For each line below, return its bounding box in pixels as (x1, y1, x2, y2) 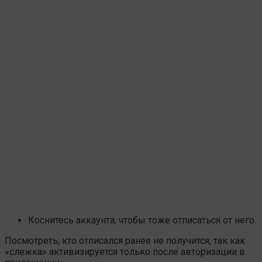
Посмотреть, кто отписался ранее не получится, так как (5, 235, 245, 246)
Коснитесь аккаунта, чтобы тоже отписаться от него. (28, 214, 256, 226)
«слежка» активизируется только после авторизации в (5, 246, 245, 257)
